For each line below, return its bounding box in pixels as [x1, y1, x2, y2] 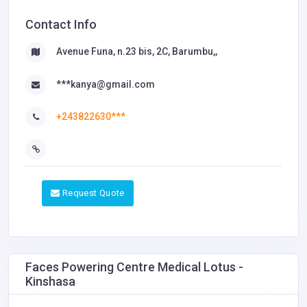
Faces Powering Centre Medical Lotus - [25, 260, 243, 275]
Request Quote [62, 188, 125, 199]
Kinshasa [25, 274, 75, 289]
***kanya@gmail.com [56, 78, 155, 90]
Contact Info [25, 17, 97, 32]
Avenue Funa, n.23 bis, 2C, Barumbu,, [56, 46, 217, 58]
